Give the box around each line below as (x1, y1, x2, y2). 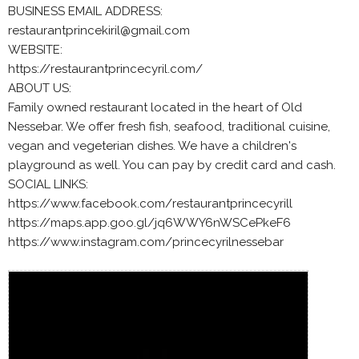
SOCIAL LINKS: (8, 177, 88, 192)
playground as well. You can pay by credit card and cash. (8, 158, 336, 172)
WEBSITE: (8, 42, 63, 57)
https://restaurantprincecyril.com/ (8, 62, 203, 76)
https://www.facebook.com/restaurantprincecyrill (8, 196, 292, 211)
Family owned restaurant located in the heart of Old (8, 100, 302, 115)
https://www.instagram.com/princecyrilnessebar (8, 235, 284, 249)
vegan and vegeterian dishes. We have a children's (8, 139, 296, 153)
